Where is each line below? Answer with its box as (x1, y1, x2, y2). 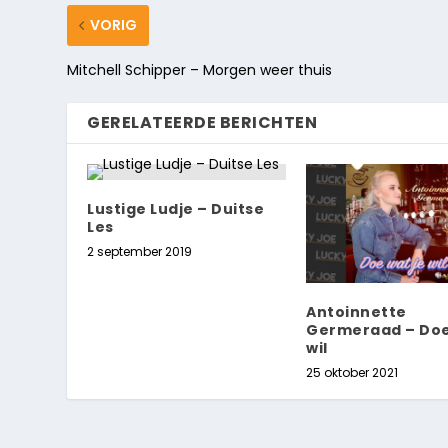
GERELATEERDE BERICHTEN (87, 110, 318, 134)
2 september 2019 (87, 242, 193, 260)
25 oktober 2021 (306, 364, 398, 382)
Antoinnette (306, 302, 407, 323)
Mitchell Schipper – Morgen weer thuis (67, 59, 333, 80)
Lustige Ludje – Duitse (87, 198, 265, 219)
